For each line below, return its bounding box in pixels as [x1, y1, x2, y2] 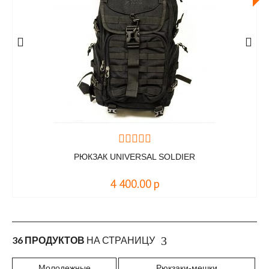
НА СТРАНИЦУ [85, 234, 155, 246]
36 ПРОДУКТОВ [12, 234, 85, 246]
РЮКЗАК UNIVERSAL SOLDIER [74, 152, 195, 162]
